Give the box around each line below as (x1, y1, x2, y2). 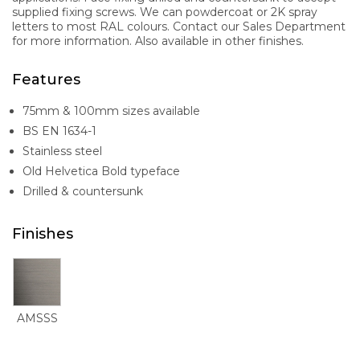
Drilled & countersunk (22, 183, 143, 198)
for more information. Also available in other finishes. (12, 33, 304, 48)
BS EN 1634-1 (22, 123, 96, 138)
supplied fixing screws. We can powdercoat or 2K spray (12, 4, 317, 19)
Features (12, 70, 80, 88)
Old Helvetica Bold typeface (22, 163, 180, 178)
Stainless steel (22, 143, 102, 158)
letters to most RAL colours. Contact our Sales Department (12, 18, 346, 34)
